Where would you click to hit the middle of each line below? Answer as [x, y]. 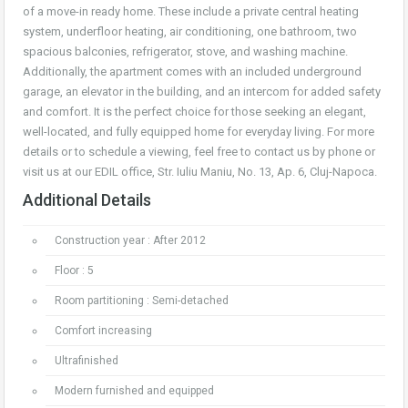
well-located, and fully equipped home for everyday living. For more [199, 132]
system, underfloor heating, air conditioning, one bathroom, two [190, 31]
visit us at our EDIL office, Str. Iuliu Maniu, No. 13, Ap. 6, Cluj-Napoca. [200, 172]
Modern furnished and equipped [134, 391]
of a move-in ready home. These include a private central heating [191, 11]
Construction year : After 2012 [130, 240]
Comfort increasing [103, 331]
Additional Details [87, 200]
